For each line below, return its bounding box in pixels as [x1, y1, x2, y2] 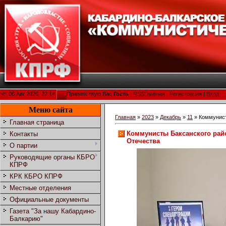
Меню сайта [28, 105, 73, 115]
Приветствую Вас [67, 91, 112, 97]
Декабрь [160, 114, 181, 121]
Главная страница [10, 119, 64, 127]
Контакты [10, 130, 38, 138]
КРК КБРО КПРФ [10, 173, 63, 181]
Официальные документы [10, 196, 89, 204]
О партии [10, 142, 37, 150]
